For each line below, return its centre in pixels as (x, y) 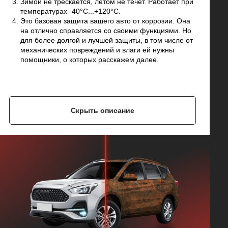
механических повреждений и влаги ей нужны (97, 50)
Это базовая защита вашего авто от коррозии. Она (105, 21)
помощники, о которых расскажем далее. (90, 60)
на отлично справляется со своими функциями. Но (106, 31)
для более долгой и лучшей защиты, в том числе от (107, 40)
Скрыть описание (103, 111)
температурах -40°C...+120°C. (70, 11)
